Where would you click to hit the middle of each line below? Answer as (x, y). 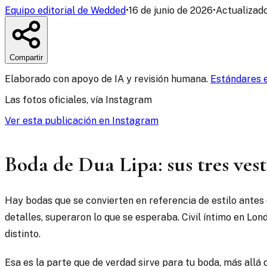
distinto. (23, 234)
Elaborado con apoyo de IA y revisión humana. (108, 79)
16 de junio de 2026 (171, 11)
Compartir (26, 58)
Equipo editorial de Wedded (65, 11)
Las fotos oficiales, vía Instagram (78, 100)
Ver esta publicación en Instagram (82, 121)
